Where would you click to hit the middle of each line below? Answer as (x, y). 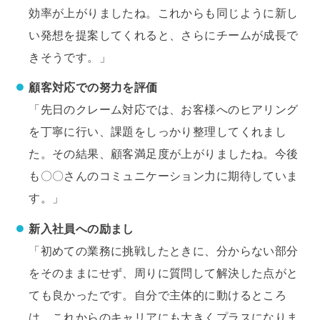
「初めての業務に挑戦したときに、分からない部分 (164, 250)
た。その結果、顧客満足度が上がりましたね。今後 (164, 154)
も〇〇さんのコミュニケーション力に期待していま (164, 176)
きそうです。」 (70, 57)
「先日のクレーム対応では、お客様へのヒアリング (164, 110)
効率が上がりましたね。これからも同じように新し (164, 12)
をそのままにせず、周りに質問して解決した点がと (164, 272)
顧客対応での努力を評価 (93, 87)
